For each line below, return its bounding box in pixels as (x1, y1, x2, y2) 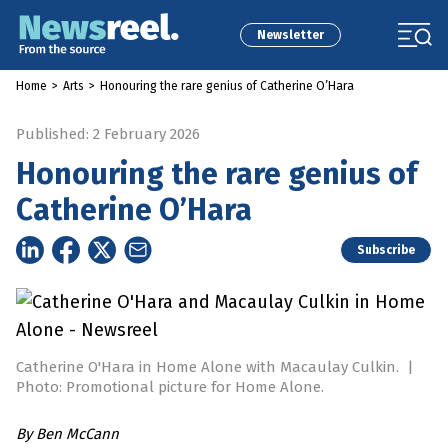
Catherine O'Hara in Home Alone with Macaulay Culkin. (16, 358, 403, 377)
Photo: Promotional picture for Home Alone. (16, 378, 324, 397)
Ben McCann (36, 425, 119, 444)
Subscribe (357, 243, 415, 257)
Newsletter (256, 28, 324, 42)
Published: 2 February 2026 (16, 125, 200, 143)
